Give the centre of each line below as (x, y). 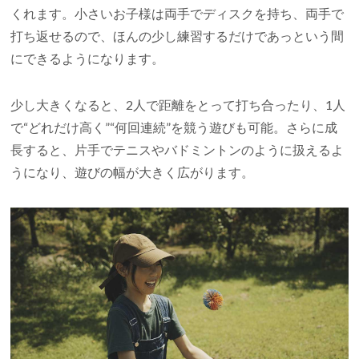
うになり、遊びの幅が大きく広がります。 (133, 171)
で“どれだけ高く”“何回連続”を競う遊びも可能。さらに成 (174, 127)
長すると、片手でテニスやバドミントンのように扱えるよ (177, 149)
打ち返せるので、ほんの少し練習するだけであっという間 (177, 35)
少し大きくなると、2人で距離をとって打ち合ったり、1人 (178, 104)
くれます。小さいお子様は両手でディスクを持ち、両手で (177, 13)
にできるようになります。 (88, 58)
